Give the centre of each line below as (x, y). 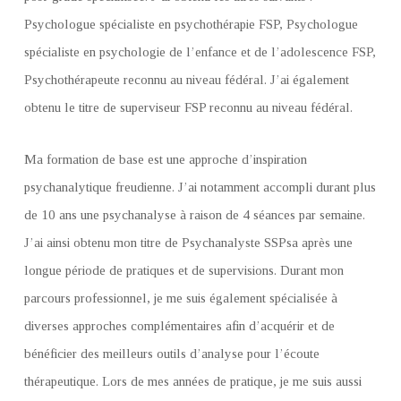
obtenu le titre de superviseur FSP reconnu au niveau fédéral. (188, 107)
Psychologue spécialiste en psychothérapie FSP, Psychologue (191, 24)
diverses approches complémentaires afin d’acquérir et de (179, 326)
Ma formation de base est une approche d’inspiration (166, 159)
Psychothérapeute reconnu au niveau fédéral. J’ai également (187, 80)
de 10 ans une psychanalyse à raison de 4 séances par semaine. (195, 215)
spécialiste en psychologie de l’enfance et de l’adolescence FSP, (200, 52)
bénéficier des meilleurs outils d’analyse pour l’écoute (172, 354)
